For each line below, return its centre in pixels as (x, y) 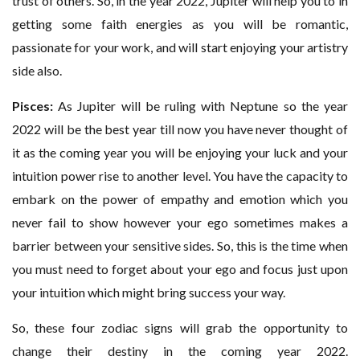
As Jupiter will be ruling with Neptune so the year (200, 106)
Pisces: (33, 106)
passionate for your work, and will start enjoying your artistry (180, 47)
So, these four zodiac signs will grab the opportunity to (180, 328)
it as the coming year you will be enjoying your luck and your (180, 153)
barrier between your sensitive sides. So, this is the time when (180, 246)
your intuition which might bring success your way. (149, 292)
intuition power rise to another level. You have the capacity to (180, 176)
